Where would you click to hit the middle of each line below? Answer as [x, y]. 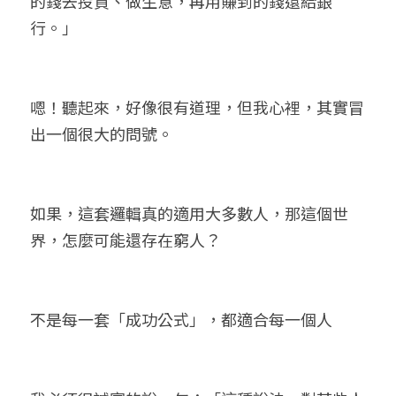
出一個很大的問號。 [102, 133]
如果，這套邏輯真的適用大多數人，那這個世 [189, 213]
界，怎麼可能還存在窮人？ [126, 240]
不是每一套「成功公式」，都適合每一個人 [181, 319]
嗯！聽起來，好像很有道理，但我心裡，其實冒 [197, 107]
